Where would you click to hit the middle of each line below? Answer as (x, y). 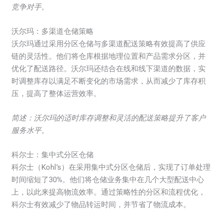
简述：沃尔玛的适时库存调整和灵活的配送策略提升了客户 (109, 118)
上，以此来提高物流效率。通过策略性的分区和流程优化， (109, 192)
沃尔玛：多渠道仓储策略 (53, 32)
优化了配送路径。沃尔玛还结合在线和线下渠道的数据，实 (109, 69)
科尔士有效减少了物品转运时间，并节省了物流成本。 (101, 205)
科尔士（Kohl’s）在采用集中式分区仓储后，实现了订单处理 (111, 167)
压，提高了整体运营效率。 (56, 94)
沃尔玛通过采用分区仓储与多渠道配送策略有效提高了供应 (109, 44)
